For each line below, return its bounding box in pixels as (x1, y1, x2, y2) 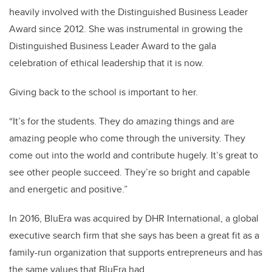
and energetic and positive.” (9, 182, 127, 196)
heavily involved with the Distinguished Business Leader (9, 5, 248, 19)
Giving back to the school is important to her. (9, 85, 198, 99)
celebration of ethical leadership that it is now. (9, 56, 204, 70)
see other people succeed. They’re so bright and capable (9, 165, 250, 179)
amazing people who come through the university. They (9, 131, 245, 145)
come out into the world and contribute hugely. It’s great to (9, 148, 258, 162)
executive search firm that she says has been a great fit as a (9, 228, 259, 242)
